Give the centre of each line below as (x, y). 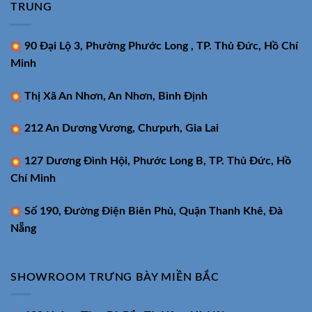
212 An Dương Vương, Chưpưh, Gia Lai (122, 128)
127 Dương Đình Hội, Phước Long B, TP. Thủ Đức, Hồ (156, 161)
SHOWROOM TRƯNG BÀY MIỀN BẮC (115, 277)
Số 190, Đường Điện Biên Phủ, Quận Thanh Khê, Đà (154, 211)
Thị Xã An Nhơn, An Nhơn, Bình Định (115, 96)
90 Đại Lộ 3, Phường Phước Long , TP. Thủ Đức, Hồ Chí (161, 46)
